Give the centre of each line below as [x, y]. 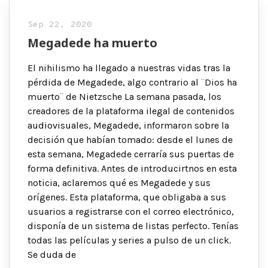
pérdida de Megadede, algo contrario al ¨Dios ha [132, 82]
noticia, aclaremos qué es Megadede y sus [119, 182]
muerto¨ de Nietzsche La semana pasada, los [124, 96]
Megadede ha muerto [92, 42]
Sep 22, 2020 [60, 25]
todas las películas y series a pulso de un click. [129, 240]
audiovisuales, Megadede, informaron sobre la [128, 125]
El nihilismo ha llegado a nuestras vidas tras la [129, 68]
